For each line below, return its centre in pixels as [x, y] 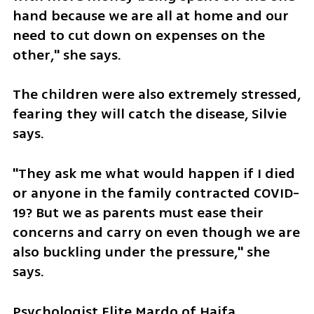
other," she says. [68, 55]
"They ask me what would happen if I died [153, 174]
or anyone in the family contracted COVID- [156, 193]
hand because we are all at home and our [150, 15]
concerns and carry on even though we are [156, 233]
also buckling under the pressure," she [141, 252]
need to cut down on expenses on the [138, 35]
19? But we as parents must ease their [138, 213]
